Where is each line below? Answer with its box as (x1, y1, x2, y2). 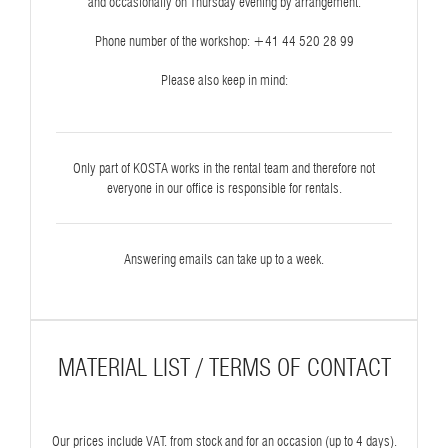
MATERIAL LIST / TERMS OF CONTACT (57, 352, 391, 382)
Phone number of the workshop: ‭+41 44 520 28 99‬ (94, 32, 354, 49)
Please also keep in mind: (160, 71, 288, 88)
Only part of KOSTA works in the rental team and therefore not (73, 159, 375, 176)
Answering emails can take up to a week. (124, 250, 324, 267)
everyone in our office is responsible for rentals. (106, 179, 342, 196)
